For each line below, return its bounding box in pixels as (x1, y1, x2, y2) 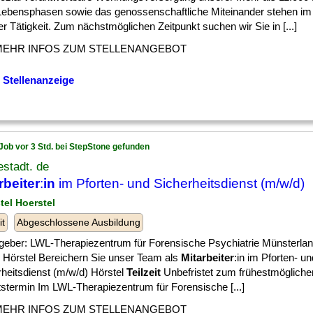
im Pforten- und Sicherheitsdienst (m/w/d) (55, 176, 305, 191)
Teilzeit (126, 266, 161, 278)
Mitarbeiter (181, 252, 234, 263)
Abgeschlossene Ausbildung (17, 217, 140, 228)
